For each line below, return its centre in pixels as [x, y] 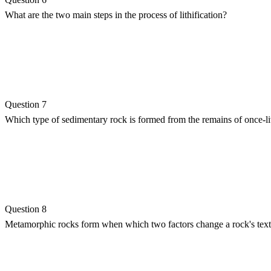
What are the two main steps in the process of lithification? [116, 15]
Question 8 [26, 209]
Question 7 [26, 104]
